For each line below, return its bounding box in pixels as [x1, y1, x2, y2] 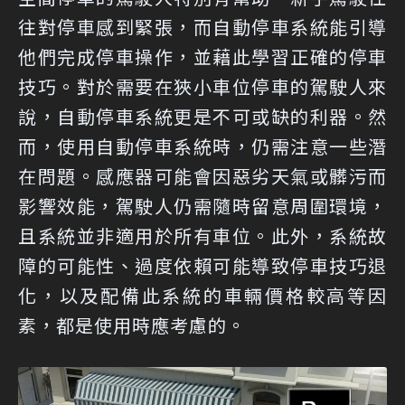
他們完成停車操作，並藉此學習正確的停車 [18, 43, 387, 71]
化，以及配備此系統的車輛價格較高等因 [18, 282, 387, 309]
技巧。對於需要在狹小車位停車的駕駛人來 [18, 73, 387, 100]
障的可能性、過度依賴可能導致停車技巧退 [18, 252, 387, 279]
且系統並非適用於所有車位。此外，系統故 [18, 222, 387, 250]
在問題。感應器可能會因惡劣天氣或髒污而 [18, 163, 387, 190]
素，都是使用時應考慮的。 [18, 312, 246, 339]
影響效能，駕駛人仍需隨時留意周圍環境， [18, 193, 387, 220]
